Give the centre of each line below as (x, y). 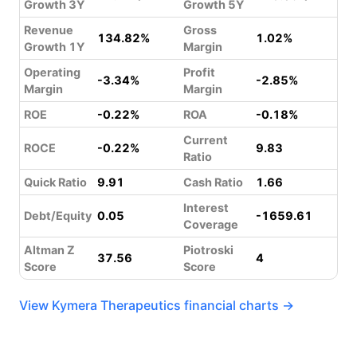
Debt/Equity (58, 216)
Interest (206, 208)
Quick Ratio (55, 182)
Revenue (49, 30)
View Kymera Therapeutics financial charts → (157, 305)
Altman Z (49, 250)
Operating (52, 72)
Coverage (211, 224)
